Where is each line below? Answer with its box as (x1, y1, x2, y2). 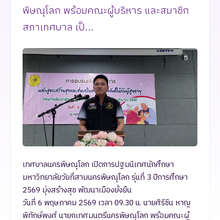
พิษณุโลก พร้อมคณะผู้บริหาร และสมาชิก (23, 2, 189, 19)
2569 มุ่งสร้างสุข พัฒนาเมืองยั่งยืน (23, 184, 132, 197)
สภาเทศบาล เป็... (23, 19, 94, 36)
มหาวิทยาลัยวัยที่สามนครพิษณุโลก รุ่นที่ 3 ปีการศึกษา (23, 171, 188, 184)
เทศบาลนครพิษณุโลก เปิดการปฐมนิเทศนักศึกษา (23, 158, 174, 171)
